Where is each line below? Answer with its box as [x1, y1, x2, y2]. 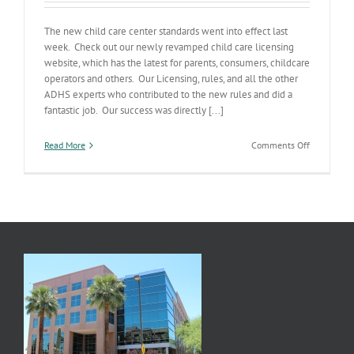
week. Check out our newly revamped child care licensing [44, 40, 294, 54]
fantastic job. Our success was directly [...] [44, 104, 224, 117]
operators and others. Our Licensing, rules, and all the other [44, 72, 298, 85]
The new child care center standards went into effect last [44, 24, 288, 38]
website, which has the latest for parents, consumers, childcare [44, 56, 310, 70]
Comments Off [251, 139, 310, 151]
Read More [44, 139, 85, 151]
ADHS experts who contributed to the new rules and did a [44, 88, 292, 101]
